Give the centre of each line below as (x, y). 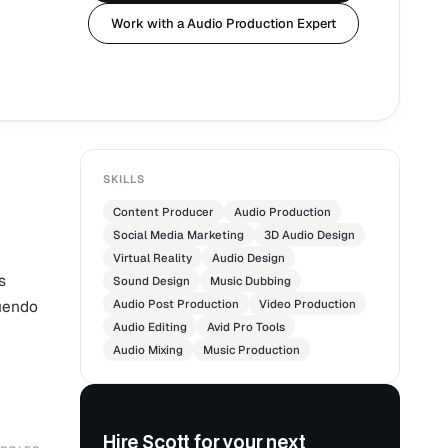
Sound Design (151, 281)
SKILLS (124, 179)
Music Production (251, 350)
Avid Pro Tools (246, 327)
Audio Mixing (148, 350)
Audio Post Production (176, 304)
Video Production (307, 304)
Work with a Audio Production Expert (223, 24)
